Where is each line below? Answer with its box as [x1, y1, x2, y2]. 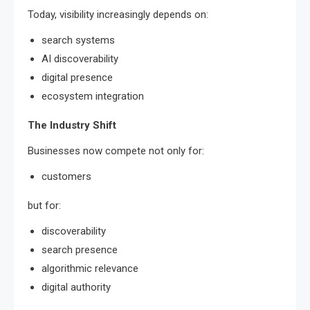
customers [42, 170, 91, 183]
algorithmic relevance [42, 262, 138, 275]
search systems [42, 33, 115, 46]
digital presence [42, 71, 113, 84]
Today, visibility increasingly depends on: [28, 8, 208, 21]
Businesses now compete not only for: [28, 144, 204, 157]
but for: [28, 199, 61, 212]
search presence [42, 243, 118, 256]
